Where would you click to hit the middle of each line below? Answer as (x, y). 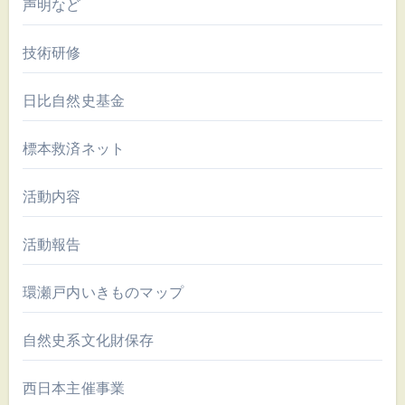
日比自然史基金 (74, 100)
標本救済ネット (74, 148)
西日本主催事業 (74, 388)
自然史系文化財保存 (88, 340)
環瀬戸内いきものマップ (103, 292)
